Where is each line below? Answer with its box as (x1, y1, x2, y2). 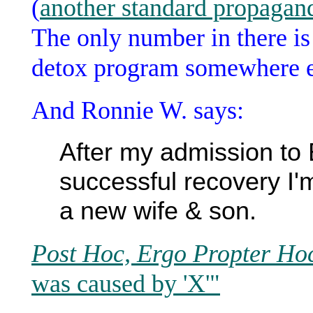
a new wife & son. (59, 196, 256, 225)
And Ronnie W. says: (31, 96, 244, 124)
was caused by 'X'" (31, 269, 220, 298)
